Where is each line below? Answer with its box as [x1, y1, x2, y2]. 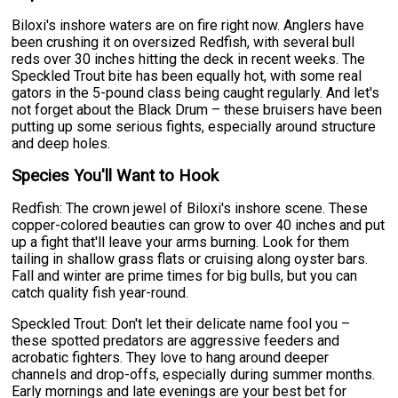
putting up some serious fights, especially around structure [12, 117, 377, 135]
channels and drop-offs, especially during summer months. [12, 365, 376, 383]
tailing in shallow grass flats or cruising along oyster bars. [12, 250, 369, 267]
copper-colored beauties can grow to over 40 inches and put [12, 216, 386, 234]
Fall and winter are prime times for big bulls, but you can [12, 267, 358, 284]
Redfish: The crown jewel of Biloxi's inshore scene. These [12, 199, 369, 217]
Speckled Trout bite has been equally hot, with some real [12, 67, 362, 84]
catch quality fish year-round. [12, 283, 189, 301]
